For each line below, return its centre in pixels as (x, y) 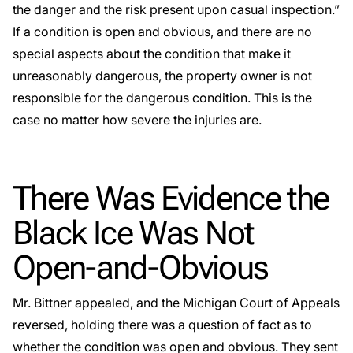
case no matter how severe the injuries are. (137, 120)
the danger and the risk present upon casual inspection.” (176, 9)
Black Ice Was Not (133, 233)
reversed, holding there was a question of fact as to (162, 325)
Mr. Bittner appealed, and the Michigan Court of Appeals (176, 303)
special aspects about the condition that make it (152, 54)
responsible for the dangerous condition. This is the (162, 98)
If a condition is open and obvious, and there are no (162, 32)
